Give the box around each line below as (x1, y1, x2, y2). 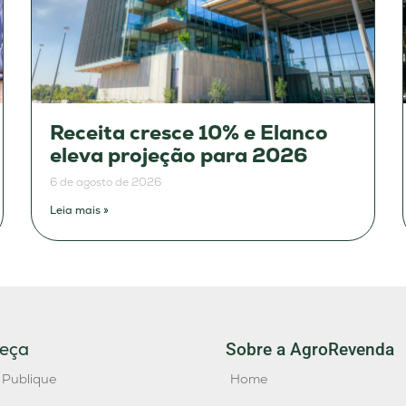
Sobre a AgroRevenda (226, 339, 394, 361)
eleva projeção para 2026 (50, 142, 308, 169)
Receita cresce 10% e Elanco (50, 120, 328, 147)
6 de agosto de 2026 (50, 175, 161, 190)
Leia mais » (50, 203, 109, 218)
